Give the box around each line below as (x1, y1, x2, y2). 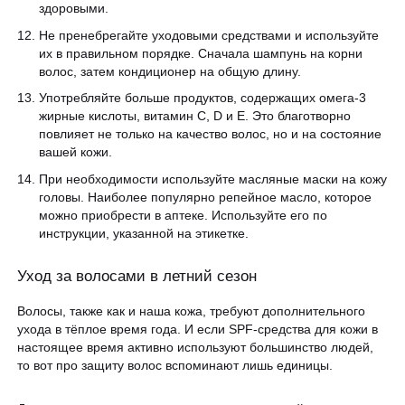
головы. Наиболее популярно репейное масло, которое (39, 189, 372, 204)
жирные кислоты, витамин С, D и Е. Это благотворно (39, 108, 351, 124)
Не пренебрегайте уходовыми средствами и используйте (39, 27, 379, 42)
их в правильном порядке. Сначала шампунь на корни (39, 45, 363, 61)
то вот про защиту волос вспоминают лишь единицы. (17, 357, 334, 372)
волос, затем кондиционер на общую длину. (39, 63, 301, 79)
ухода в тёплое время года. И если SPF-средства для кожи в (17, 321, 379, 336)
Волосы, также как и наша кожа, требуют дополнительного (17, 303, 366, 318)
